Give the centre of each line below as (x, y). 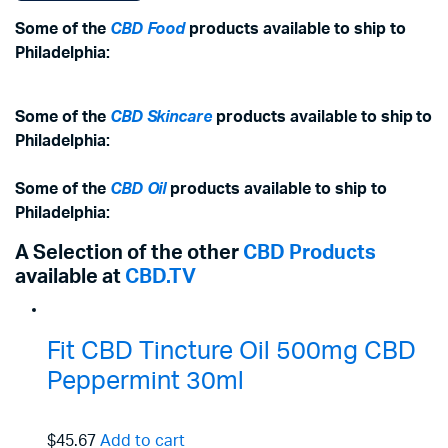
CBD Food (147, 29)
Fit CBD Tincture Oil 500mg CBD (231, 351)
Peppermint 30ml (145, 381)
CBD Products (309, 253)
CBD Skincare (161, 117)
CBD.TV (160, 277)
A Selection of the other (129, 253)
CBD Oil (138, 189)
